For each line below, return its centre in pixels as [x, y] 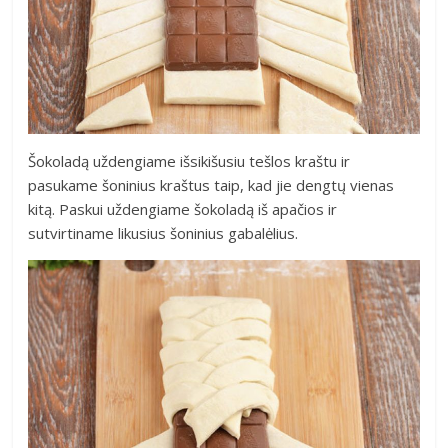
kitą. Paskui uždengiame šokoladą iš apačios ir [183, 209]
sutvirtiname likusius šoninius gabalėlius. [163, 233]
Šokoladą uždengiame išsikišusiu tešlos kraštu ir [189, 161]
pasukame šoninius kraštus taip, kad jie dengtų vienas [211, 185]
